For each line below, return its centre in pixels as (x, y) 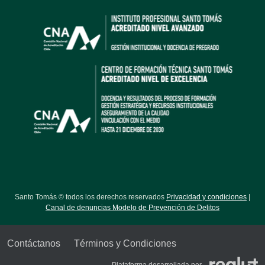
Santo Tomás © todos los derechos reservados (91, 197)
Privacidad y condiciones (206, 197)
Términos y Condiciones (125, 243)
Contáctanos (34, 243)
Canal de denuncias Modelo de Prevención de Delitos (132, 208)
